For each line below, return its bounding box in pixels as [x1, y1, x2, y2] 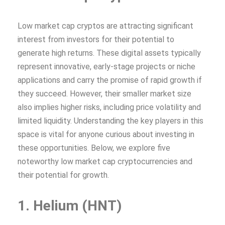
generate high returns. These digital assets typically [18, 48, 201, 58]
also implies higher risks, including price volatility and [18, 102, 201, 112]
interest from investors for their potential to [18, 34, 174, 44]
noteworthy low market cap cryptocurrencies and [18, 156, 192, 166]
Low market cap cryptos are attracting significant [18, 21, 193, 31]
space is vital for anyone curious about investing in [18, 129, 194, 139]
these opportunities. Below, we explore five [18, 143, 170, 153]
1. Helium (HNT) [18, 197, 122, 214]
